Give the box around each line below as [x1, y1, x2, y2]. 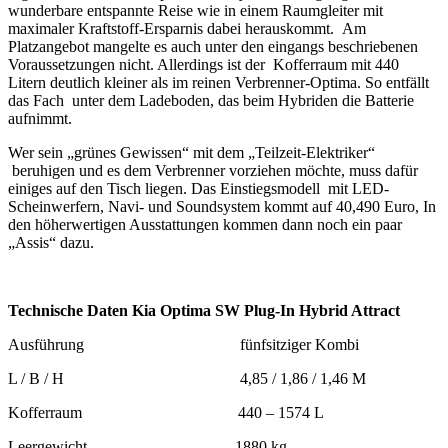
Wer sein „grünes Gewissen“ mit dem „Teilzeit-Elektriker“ [8, 143, 375, 161]
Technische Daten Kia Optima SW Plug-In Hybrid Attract [8, 301, 400, 319]
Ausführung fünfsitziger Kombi [8, 335, 359, 353]
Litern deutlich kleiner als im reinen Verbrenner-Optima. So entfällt [8, 73, 429, 91]
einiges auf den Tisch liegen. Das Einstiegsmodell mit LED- [8, 179, 389, 197]
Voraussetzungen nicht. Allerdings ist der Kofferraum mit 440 [8, 55, 399, 73]
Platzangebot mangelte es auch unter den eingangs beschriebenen [8, 37, 418, 55]
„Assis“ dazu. [8, 233, 94, 251]
